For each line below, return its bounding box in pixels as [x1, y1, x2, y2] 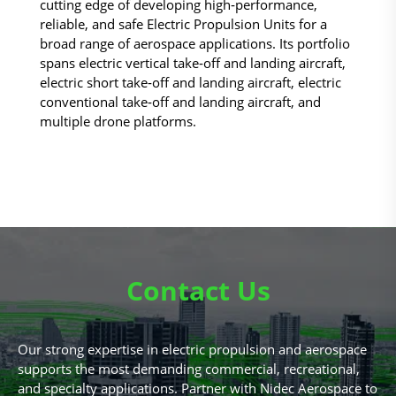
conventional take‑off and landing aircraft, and [40, 93, 321, 110]
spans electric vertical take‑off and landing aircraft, [40, 54, 346, 72]
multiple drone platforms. [40, 112, 196, 130]
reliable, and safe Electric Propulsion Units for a [40, 15, 327, 33]
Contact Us [126, 272, 270, 308]
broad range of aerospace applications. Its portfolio [40, 34, 350, 52]
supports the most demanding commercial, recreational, [18, 360, 360, 377]
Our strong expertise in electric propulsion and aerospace [18, 340, 367, 358]
